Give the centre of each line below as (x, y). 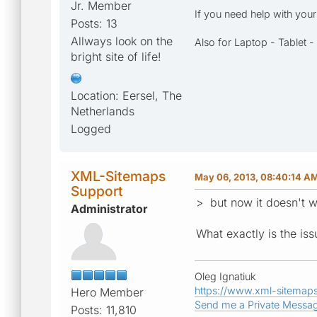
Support (97, 191)
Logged (91, 128)
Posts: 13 (94, 23)
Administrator (109, 208)
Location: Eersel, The (126, 95)
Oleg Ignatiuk (225, 276)
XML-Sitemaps (118, 176)
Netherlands (103, 111)
